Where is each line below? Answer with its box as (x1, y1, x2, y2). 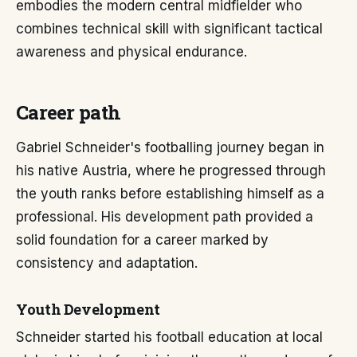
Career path (16, 100, 121, 125)
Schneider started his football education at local (16, 329, 323, 345)
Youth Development (16, 300, 160, 319)
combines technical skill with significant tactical (16, 21, 323, 37)
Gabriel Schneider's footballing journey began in (16, 139, 324, 155)
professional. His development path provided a (16, 209, 313, 225)
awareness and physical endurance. (16, 44, 247, 60)
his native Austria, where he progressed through (16, 163, 326, 178)
